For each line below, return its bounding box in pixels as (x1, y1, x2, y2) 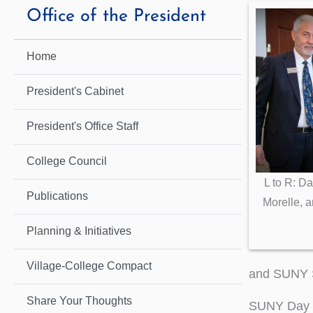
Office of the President (27, 8, 206, 26)
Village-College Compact (27, 260, 152, 272)
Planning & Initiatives (27, 225, 131, 238)
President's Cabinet (27, 85, 124, 98)
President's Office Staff (27, 120, 138, 133)
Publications (27, 190, 88, 203)
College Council (27, 155, 107, 168)
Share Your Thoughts (27, 295, 132, 307)
